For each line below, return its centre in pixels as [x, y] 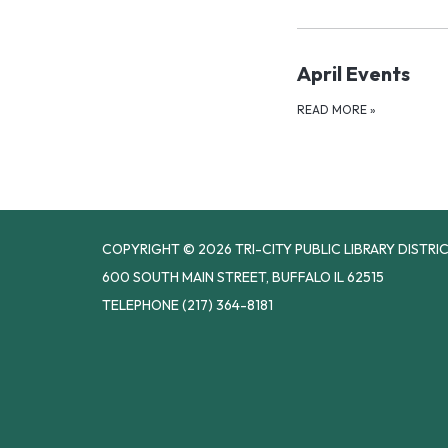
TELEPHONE [140, 304]
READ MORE [333, 109]
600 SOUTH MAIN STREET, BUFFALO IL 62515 [243, 276]
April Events [353, 73]
